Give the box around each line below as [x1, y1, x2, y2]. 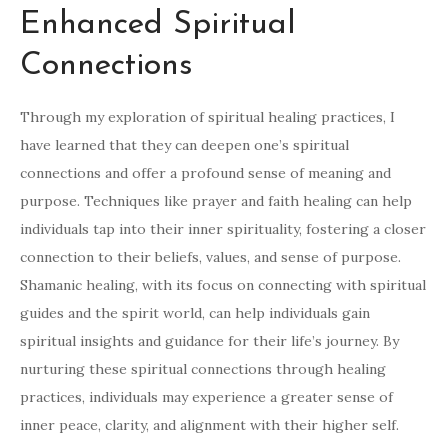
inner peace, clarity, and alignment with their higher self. [20, 416, 399, 435]
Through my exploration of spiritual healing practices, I [20, 108, 395, 127]
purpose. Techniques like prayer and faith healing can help [20, 192, 412, 211]
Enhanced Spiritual [20, 9, 296, 42]
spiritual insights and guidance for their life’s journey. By [20, 332, 399, 351]
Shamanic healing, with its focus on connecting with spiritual [20, 276, 426, 295]
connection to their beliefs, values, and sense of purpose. [20, 248, 401, 267]
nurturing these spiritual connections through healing [20, 360, 386, 379]
